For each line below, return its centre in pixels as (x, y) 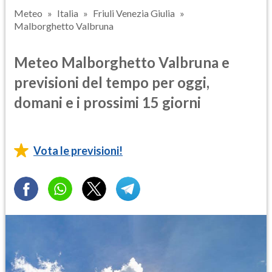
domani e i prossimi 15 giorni (107, 102)
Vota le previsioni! (78, 150)
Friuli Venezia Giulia (134, 13)
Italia (68, 13)
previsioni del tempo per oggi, (112, 82)
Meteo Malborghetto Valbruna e (122, 62)
